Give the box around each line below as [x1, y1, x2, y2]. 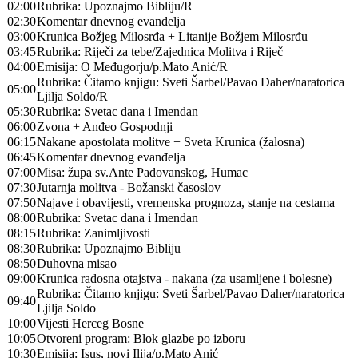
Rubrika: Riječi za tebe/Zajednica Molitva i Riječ [37, 45, 283, 58]
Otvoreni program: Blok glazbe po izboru [37, 332, 245, 345]
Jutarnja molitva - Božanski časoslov [37, 181, 221, 194]
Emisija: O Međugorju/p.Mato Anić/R [37, 60, 228, 74]
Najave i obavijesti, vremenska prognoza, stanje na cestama [37, 196, 335, 209]
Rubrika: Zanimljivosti [37, 226, 150, 240]
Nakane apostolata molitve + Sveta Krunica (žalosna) [37, 135, 304, 149]
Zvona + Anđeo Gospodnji [37, 120, 173, 133]
